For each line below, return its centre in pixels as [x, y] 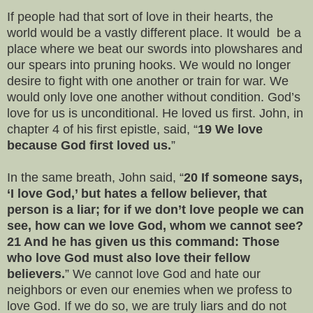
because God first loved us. [89, 145]
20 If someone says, [243, 177]
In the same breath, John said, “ [95, 177]
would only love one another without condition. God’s [154, 97]
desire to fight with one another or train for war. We [148, 81]
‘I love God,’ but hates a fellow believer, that [137, 193]
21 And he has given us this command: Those [143, 241]
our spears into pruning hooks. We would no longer [149, 65]
